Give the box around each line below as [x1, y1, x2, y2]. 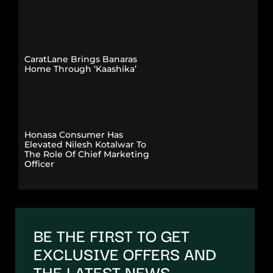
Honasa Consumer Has [24, 129, 123, 140]
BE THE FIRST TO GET [34, 222, 190, 248]
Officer [24, 158, 54, 169]
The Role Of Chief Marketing [24, 148, 149, 160]
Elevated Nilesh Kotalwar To [24, 138, 146, 150]
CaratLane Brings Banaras [24, 54, 137, 65]
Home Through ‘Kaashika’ [24, 63, 136, 75]
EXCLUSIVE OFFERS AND [34, 241, 216, 266]
